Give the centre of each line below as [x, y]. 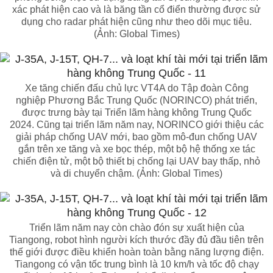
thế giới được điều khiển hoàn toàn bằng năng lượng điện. [136, 252]
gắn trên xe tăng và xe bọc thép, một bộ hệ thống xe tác [136, 149]
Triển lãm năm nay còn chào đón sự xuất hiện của [136, 228]
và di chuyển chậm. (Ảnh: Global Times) [136, 173]
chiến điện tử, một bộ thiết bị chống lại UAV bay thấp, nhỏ [136, 161]
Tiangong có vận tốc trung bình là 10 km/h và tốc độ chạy [136, 264]
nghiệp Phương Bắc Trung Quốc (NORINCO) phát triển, [136, 100]
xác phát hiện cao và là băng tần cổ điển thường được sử [136, 9]
